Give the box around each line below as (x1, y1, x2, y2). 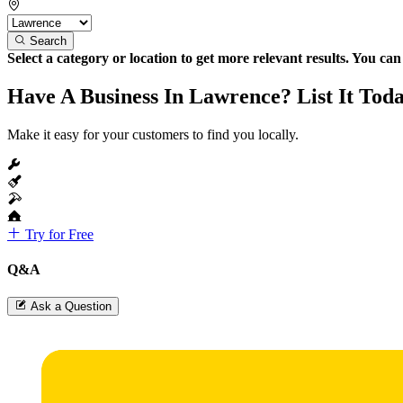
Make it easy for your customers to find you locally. (7, 126, 299, 142)
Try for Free (22, 226, 94, 242)
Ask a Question (31, 300, 112, 314)
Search (30, 33, 67, 48)
